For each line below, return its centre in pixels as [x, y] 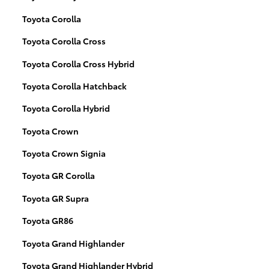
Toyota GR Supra [56, 198]
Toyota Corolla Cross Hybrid [78, 63]
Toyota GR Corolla [59, 176]
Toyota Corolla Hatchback [74, 86]
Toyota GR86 [48, 221]
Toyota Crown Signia [64, 153]
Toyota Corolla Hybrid [66, 108]
